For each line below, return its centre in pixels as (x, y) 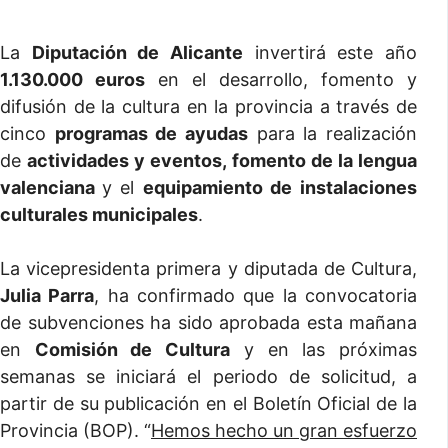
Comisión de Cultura (132, 349)
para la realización (333, 133)
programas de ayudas (151, 133)
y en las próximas (324, 349)
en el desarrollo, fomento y (281, 79)
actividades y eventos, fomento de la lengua (222, 160)
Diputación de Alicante (137, 52)
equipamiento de (217, 187)
